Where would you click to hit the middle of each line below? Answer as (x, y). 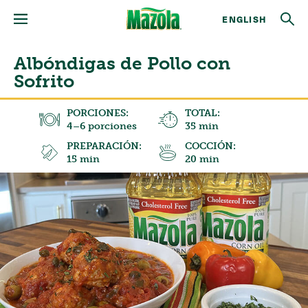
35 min (202, 126)
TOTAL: (202, 113)
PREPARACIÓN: (104, 146)
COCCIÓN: (210, 146)
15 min (83, 159)
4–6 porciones (101, 126)
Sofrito (44, 81)
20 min (202, 159)
